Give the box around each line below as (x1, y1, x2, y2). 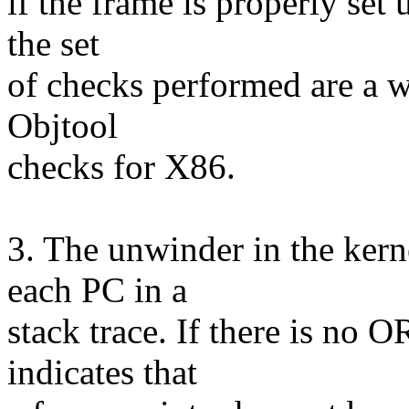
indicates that (7, 352, 197, 393)
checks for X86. (7, 147, 236, 187)
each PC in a (7, 270, 187, 310)
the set (7, 24, 100, 64)
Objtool (7, 106, 118, 146)
